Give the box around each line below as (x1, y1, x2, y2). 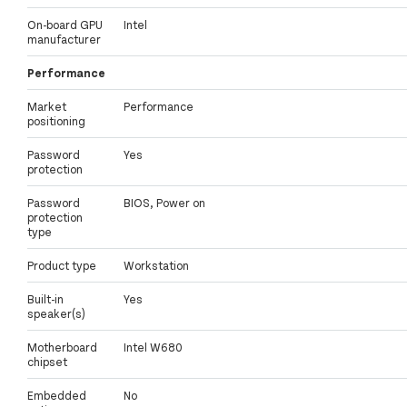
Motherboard (27, 340, 97, 355)
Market (27, 99, 66, 114)
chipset (27, 354, 67, 370)
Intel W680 (124, 340, 183, 355)
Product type (27, 258, 96, 273)
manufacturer (27, 32, 101, 47)
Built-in (27, 292, 64, 307)
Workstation (124, 258, 189, 273)
